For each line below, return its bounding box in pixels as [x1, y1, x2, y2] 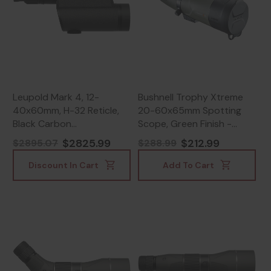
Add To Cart [163, 160, 215, 171]
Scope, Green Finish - [138, 117, 232, 130]
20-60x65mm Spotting [138, 103, 241, 117]
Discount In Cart [28, 160, 99, 171]
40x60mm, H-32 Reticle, [13, 103, 119, 117]
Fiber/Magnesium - [13, 130, 96, 143]
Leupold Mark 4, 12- [13, 90, 99, 103]
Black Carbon [13, 117, 71, 130]
